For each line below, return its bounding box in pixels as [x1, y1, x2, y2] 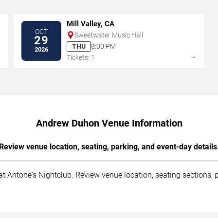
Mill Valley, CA [67, 19, 115, 28]
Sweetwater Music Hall [74, 31, 144, 39]
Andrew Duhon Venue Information [36, 117, 182, 129]
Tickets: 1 [67, 53, 95, 61]
